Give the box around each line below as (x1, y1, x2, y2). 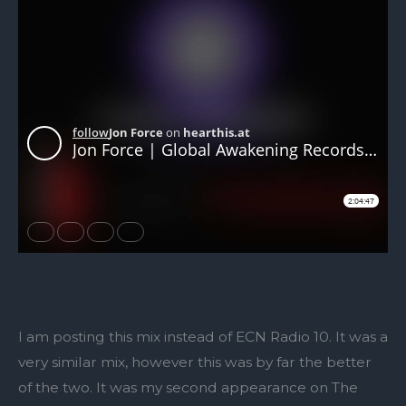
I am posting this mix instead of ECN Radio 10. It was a (18, 328, 388, 345)
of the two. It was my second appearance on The (18, 379, 358, 396)
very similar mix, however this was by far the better (18, 353, 372, 371)
